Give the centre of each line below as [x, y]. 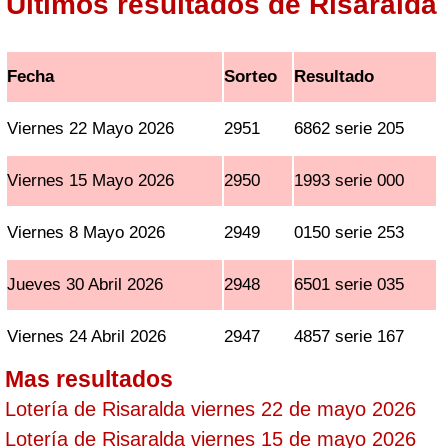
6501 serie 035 [349, 284]
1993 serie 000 [349, 180]
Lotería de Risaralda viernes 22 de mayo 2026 [210, 409]
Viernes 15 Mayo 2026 [91, 180]
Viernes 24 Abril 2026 [87, 336]
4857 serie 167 [349, 336]
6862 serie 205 [349, 128]
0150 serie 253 [349, 232]
